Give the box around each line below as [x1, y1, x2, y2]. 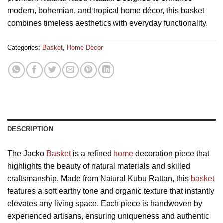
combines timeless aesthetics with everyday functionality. [7, 19, 208, 28]
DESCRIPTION [7, 125, 53, 133]
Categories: [7, 44, 42, 52]
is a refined [71, 149, 113, 158]
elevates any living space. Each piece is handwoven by [7, 199, 202, 208]
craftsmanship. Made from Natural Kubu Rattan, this [7, 174, 191, 183]
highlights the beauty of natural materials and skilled [7, 162, 190, 171]
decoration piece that [133, 149, 209, 158]
